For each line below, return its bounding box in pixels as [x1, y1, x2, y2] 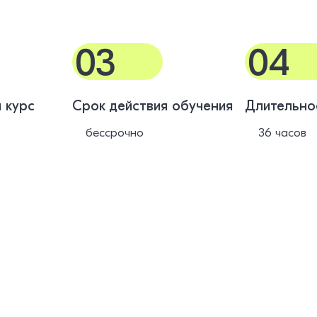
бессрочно [85, 126, 144, 139]
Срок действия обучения [72, 98, 233, 114]
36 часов [258, 126, 306, 139]
